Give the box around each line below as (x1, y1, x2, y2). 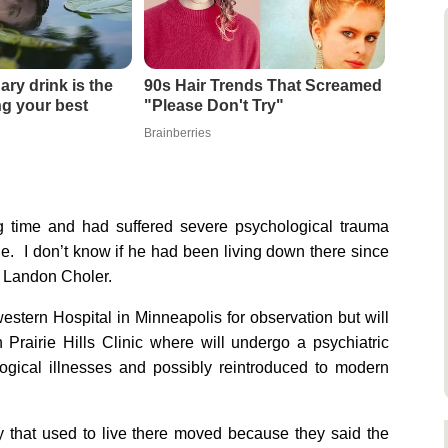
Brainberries (143, 126, 211, 141)
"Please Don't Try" (143, 97, 284, 115)
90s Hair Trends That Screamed (143, 77, 382, 95)
